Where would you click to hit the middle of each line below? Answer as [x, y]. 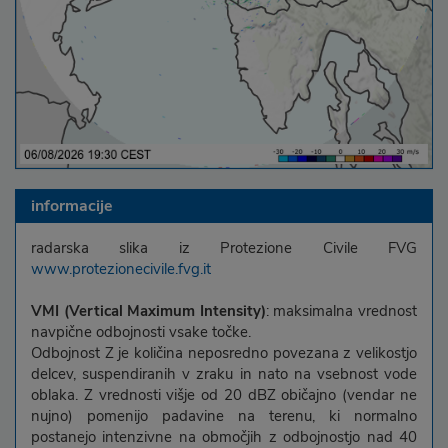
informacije [72, 206]
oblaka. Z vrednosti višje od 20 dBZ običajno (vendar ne [224, 395]
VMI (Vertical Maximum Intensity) [148, 311]
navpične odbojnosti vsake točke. [141, 332]
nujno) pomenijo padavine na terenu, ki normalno [224, 416]
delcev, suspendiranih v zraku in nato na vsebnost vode [224, 374]
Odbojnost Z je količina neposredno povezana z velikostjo [224, 353]
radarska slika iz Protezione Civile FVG [224, 248]
